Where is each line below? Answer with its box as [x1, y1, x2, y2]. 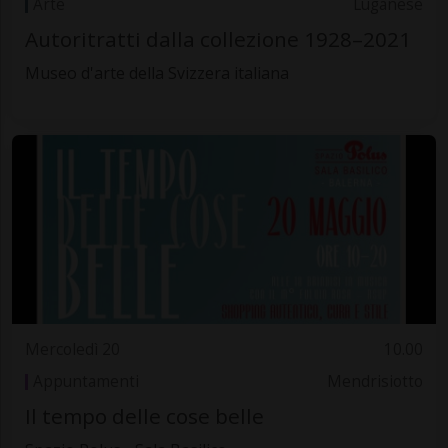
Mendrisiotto [327, 371, 424, 393]
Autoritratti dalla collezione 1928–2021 [24, 25, 411, 54]
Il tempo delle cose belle [24, 402, 264, 431]
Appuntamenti [32, 371, 139, 393]
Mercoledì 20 [24, 338, 120, 360]
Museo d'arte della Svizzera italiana [24, 62, 289, 85]
